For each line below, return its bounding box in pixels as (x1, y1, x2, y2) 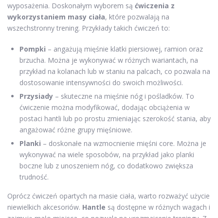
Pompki (19, 44, 46, 54)
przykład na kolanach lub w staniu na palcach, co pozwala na (19, 66, 210, 76)
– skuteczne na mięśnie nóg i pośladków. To (53, 91, 194, 101)
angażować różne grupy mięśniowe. (19, 125, 132, 134)
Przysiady (19, 91, 53, 101)
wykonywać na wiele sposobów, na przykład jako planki (19, 149, 194, 159)
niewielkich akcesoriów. (7, 202, 82, 212)
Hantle (82, 202, 106, 212)
